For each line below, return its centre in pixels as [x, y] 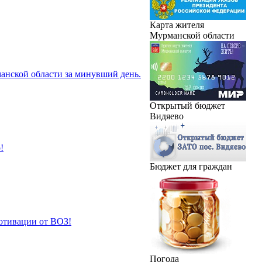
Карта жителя [177, 25]
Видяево [167, 116]
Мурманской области [192, 35]
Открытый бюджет [187, 105]
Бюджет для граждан [191, 166]
